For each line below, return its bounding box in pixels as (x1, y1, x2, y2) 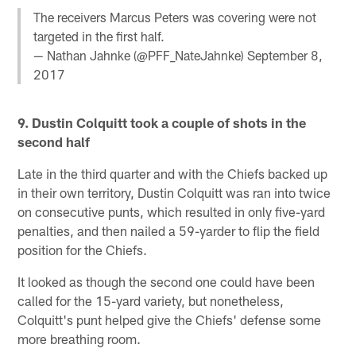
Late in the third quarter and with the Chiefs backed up (17, 164, 328, 181)
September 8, (247, 47, 323, 63)
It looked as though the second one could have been (17, 273, 315, 289)
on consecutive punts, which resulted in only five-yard (17, 203, 326, 219)
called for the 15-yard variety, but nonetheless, (17, 292, 284, 308)
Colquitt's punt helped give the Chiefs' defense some (17, 311, 322, 327)
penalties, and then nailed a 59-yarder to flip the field (17, 222, 320, 238)
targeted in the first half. (33, 28, 165, 44)
